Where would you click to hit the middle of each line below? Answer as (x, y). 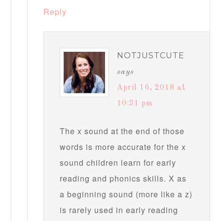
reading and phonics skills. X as (123, 179)
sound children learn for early (118, 163)
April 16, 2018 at (152, 88)
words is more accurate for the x (123, 147)
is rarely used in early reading (119, 210)
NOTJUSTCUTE (151, 56)
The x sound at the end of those (122, 131)
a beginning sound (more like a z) (126, 194)
